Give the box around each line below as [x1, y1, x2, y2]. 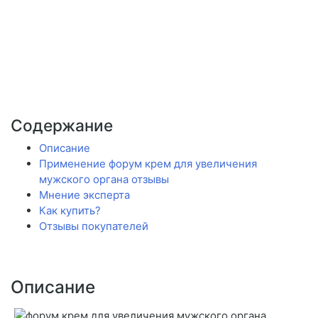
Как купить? [39, 204, 101, 218]
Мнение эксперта [39, 188, 130, 202]
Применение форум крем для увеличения [39, 157, 257, 171]
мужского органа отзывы [39, 172, 169, 187]
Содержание [11, 116, 113, 136]
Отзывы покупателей [39, 219, 148, 234]
